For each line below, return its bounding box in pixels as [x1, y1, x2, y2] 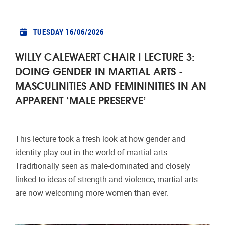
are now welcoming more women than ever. [15, 188, 168, 198]
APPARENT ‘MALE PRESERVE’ [15, 92, 146, 108]
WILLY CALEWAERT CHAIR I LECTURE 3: [15, 48, 195, 64]
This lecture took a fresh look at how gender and [15, 134, 185, 144]
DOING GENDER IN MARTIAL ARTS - [15, 63, 183, 79]
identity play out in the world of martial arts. [15, 148, 169, 158]
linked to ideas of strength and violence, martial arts [15, 175, 198, 185]
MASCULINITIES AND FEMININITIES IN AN [15, 77, 206, 93]
